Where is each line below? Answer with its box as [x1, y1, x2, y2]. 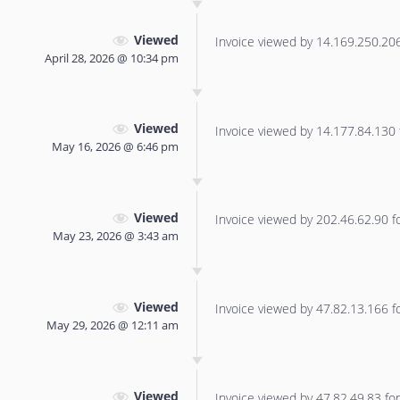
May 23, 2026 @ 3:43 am [53, 228, 179, 245]
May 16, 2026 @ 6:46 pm [52, 138, 179, 155]
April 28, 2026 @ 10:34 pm [45, 49, 179, 66]
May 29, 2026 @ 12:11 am [46, 316, 179, 333]
